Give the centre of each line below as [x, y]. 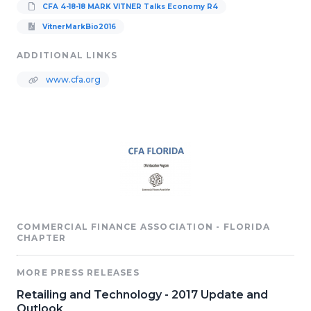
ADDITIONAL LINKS [67, 55]
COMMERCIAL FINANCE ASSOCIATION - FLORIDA [144, 227]
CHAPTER [42, 238]
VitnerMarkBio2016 [78, 27]
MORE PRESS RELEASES [78, 272]
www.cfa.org [72, 79]
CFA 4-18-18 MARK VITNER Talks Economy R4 [129, 7]
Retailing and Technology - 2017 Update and [142, 295]
